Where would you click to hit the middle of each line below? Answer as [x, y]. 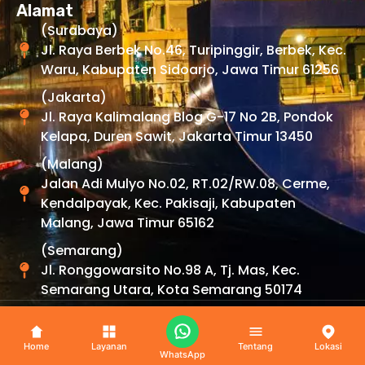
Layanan [110, 346]
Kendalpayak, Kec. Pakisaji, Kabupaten [168, 203]
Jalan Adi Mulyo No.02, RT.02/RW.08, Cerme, [185, 184]
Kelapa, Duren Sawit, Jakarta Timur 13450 [177, 136]
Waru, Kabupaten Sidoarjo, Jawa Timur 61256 [190, 70]
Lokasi [329, 346]
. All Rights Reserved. [280, 334]
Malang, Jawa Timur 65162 [128, 223]
